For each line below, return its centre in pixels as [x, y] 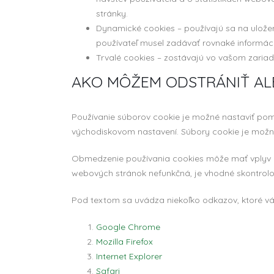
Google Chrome [128, 227]
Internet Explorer [129, 256]
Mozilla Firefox [124, 242]
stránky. [112, 13]
